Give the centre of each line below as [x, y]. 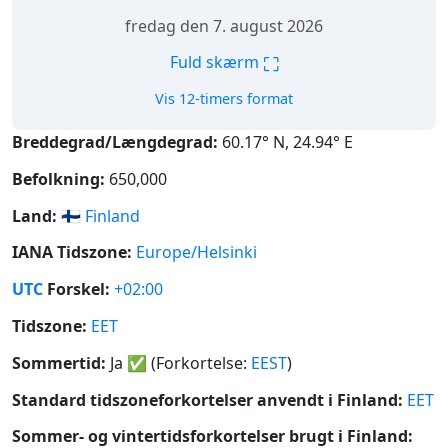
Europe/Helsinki [196, 252]
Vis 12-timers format [224, 98]
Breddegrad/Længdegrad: [115, 142]
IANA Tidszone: [72, 252]
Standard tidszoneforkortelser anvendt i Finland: [207, 399]
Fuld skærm [216, 62]
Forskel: [76, 289]
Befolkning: [58, 178]
